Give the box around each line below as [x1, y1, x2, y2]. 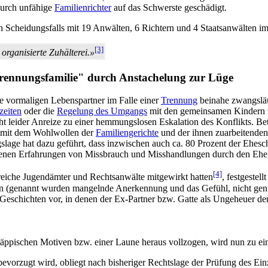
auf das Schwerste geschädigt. [111, 2, 227, 13]
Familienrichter [54, 2, 111, 13]
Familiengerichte [96, 127, 159, 138]
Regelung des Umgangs [57, 106, 147, 117]
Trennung [161, 95, 197, 106]
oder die [22, 106, 57, 117]
